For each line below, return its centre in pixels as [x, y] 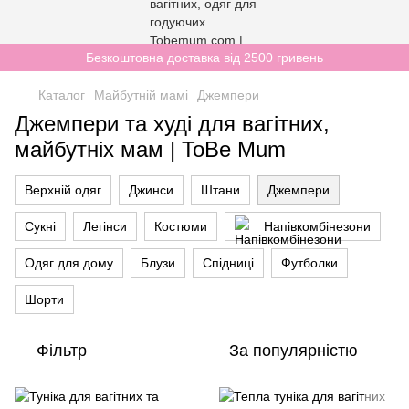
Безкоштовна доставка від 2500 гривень [204, 58]
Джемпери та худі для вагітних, [172, 124]
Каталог [62, 95]
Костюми [181, 226]
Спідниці [228, 263]
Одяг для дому [69, 263]
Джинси [151, 190]
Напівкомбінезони [317, 226]
